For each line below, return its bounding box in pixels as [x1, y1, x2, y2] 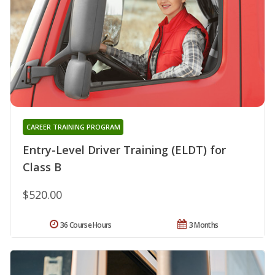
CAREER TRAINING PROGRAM [26, 122, 120, 131]
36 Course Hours [60, 219, 112, 230]
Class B [23, 159, 61, 174]
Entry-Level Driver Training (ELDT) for [23, 142, 226, 157]
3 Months [188, 219, 219, 230]
